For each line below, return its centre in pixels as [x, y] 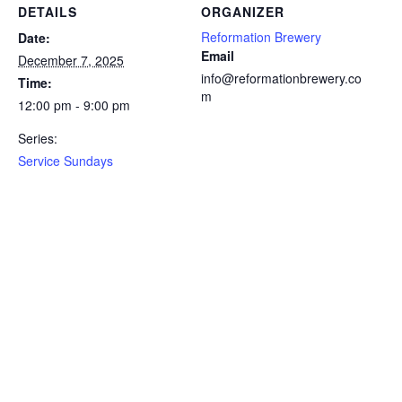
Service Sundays [66, 160]
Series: [38, 138]
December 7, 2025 [71, 60]
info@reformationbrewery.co [281, 78]
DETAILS [48, 11]
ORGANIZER [243, 11]
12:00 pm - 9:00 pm [74, 105]
